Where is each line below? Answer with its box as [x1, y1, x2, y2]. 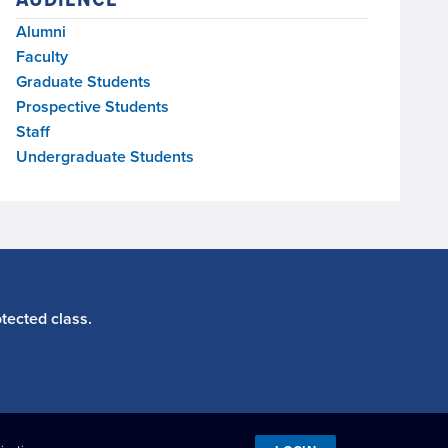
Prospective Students [16, 95, 169, 119]
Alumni [16, 20, 66, 44]
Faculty [16, 45, 68, 69]
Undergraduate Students [16, 145, 194, 169]
